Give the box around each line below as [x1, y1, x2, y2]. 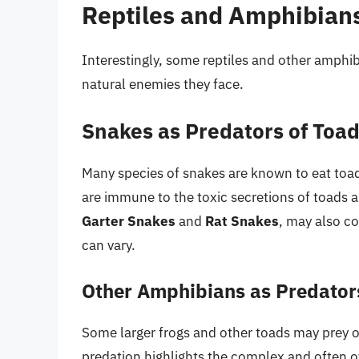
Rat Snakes [205, 212, 279, 231]
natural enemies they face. [82, 75, 244, 93]
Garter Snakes [82, 212, 175, 231]
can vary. [82, 236, 135, 255]
